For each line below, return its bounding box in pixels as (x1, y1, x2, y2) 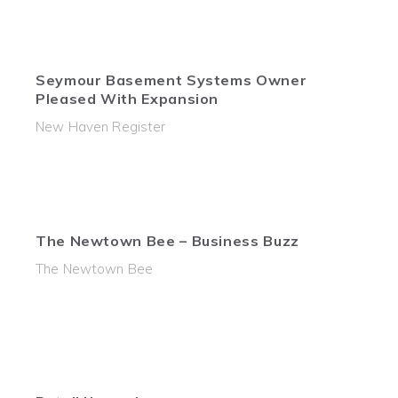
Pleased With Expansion (36, 90, 219, 107)
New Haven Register (36, 118, 166, 135)
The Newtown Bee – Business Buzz (36, 232, 299, 250)
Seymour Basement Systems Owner (36, 71, 307, 89)
